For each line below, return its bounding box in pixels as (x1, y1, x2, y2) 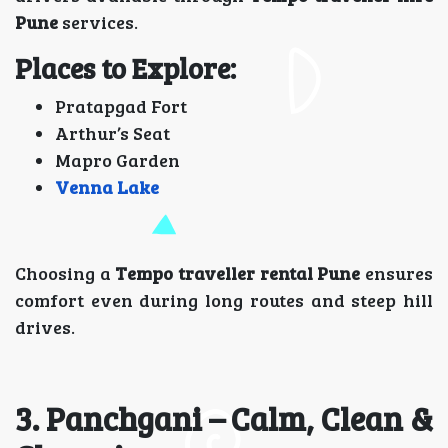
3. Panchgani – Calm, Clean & (15, 397, 433, 440)
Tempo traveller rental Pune (115, 261, 361, 285)
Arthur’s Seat (55, 121, 170, 145)
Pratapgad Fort (55, 94, 187, 118)
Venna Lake (55, 175, 159, 199)
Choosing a (15, 261, 116, 285)
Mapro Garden (55, 148, 180, 172)
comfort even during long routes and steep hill (15, 288, 433, 312)
